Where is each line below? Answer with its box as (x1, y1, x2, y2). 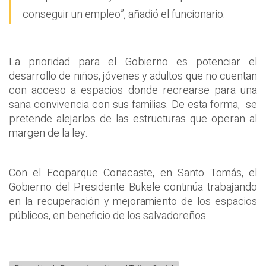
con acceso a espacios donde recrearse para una (9, 82, 257, 99)
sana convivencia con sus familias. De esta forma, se (9, 96, 257, 113)
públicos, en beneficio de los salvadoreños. (9, 207, 208, 224)
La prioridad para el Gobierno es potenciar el (9, 53, 257, 70)
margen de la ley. (9, 125, 88, 141)
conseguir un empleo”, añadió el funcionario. (23, 7, 226, 23)
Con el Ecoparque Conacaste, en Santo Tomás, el (9, 164, 257, 181)
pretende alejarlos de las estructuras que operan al (9, 110, 257, 127)
